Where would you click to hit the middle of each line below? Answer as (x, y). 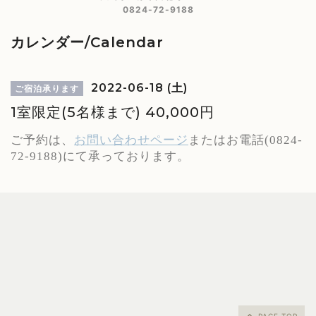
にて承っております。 (126, 156)
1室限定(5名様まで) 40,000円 (113, 112)
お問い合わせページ (131, 140)
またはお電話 (226, 140)
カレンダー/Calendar (87, 42)
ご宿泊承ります (47, 89)
